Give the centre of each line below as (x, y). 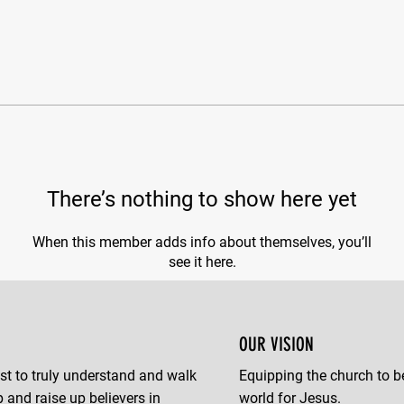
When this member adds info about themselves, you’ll (202, 242)
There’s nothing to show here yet (202, 199)
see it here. (202, 262)
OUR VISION (276, 344)
